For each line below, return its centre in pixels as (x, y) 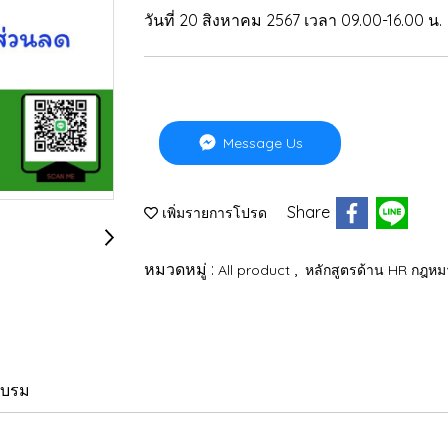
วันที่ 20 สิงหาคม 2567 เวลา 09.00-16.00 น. (293, 20)
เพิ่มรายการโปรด (212, 213)
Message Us (261, 142)
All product (256, 269)
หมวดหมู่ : (181, 268)
